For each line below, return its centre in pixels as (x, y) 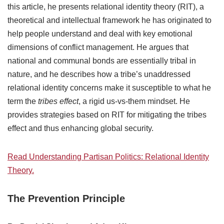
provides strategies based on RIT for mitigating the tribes (107, 115)
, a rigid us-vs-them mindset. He (134, 101)
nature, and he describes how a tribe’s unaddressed (99, 74)
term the (23, 101)
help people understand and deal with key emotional (100, 34)
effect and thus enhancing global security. (80, 128)
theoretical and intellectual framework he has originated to (109, 20)
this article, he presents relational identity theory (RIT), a (106, 7)
